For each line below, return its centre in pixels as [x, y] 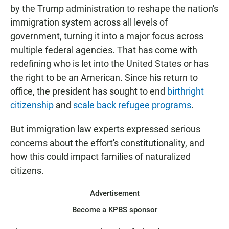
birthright [186, 91]
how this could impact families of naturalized [100, 157]
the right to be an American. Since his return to [104, 78]
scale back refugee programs [132, 105]
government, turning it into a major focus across [107, 36]
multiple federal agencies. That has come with [104, 50]
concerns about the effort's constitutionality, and [107, 143]
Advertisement [114, 193]
